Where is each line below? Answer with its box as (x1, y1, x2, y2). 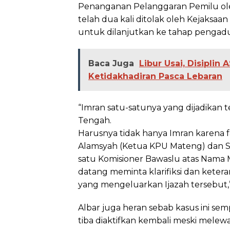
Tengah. (78, 115, 111, 125)
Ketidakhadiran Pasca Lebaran (88, 71, 222, 81)
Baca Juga (88, 58, 134, 68)
